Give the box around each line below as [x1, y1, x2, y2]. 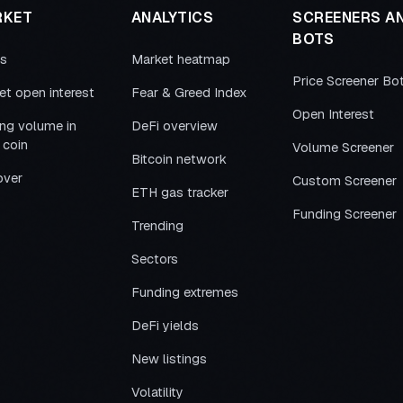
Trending [130, 218, 184, 234]
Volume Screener [292, 139, 394, 156]
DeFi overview [130, 118, 218, 134]
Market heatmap [130, 51, 230, 67]
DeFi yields [130, 318, 199, 334]
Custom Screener [292, 173, 397, 189]
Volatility [130, 384, 184, 400]
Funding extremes [130, 284, 238, 300]
